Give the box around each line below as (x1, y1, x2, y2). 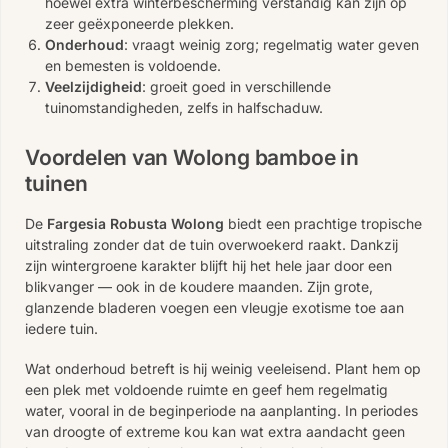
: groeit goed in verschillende (142, 77, 331, 95)
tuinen (25, 170, 88, 196)
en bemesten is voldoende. (45, 56, 221, 74)
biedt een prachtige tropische (224, 214, 422, 232)
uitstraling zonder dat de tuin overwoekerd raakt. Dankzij (25, 235, 398, 253)
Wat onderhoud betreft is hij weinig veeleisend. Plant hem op (25, 360, 421, 378)
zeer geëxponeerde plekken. (45, 14, 234, 32)
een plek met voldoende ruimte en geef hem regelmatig (25, 381, 388, 399)
